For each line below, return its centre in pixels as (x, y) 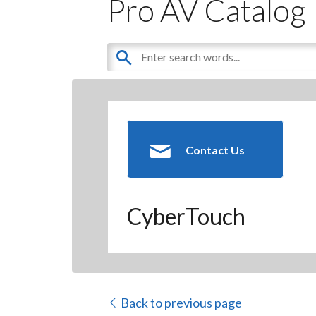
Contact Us (215, 150)
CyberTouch (187, 217)
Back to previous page (180, 303)
